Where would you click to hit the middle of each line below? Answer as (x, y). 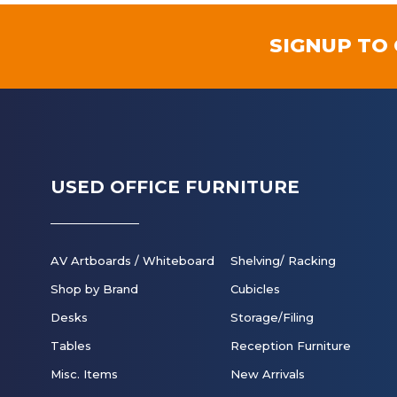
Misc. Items (84, 374)
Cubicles (255, 289)
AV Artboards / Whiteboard (132, 261)
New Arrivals (267, 374)
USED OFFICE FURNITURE (175, 187)
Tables (71, 346)
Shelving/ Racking (283, 261)
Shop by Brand (94, 289)
